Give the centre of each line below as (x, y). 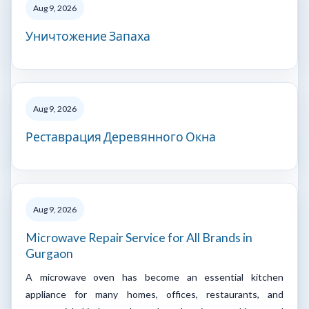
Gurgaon (49, 253)
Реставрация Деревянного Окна (121, 137)
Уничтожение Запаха (88, 36)
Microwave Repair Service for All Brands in (139, 237)
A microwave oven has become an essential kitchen (154, 277)
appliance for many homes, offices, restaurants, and (154, 294)
